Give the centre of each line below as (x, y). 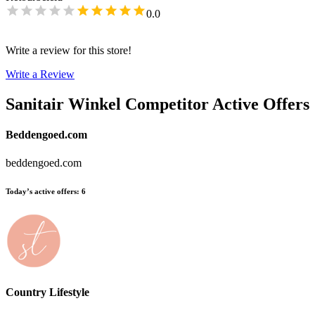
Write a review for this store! (69, 51)
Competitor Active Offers (217, 104)
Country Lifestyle (47, 292)
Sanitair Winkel (63, 104)
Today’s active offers (41, 191)
